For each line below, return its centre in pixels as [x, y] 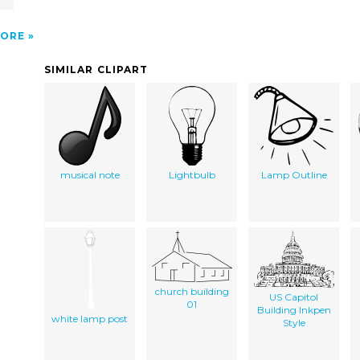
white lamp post [90, 318]
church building [192, 291]
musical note [90, 174]
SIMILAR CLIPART [96, 69]
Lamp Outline [294, 174]
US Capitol [294, 297]
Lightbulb [192, 174]
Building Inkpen [294, 309]
